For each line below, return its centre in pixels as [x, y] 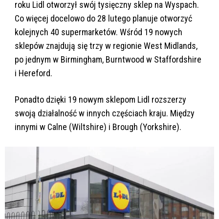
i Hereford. [33, 73]
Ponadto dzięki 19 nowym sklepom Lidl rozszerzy [100, 100]
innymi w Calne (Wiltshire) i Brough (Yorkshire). [98, 127]
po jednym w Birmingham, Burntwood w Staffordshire [108, 60]
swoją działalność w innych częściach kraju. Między [105, 113]
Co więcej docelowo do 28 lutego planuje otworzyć [103, 19]
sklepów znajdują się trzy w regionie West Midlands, [106, 46]
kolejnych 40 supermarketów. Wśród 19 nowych [99, 32]
